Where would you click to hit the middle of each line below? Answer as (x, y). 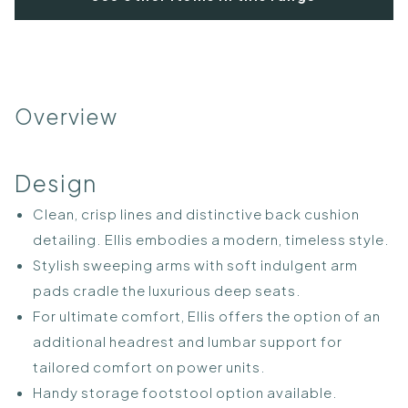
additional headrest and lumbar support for (188, 342)
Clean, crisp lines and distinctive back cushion (196, 214)
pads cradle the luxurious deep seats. (167, 291)
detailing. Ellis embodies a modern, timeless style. (211, 240)
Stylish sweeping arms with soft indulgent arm (195, 265)
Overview (66, 116)
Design (56, 183)
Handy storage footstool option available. (185, 393)
